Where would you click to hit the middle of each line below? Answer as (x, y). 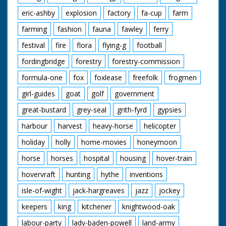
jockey (169, 190)
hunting (78, 174)
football (149, 45)
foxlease (108, 77)
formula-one (42, 77)
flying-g (114, 45)
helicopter (160, 126)
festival (33, 45)
